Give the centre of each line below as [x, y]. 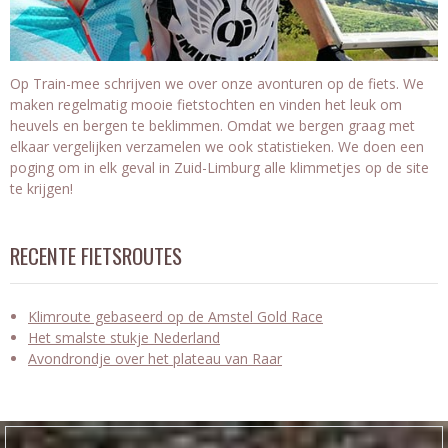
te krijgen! [41, 188]
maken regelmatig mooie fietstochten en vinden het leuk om [206, 104]
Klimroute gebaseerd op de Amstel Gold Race [175, 316]
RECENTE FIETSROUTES [96, 255]
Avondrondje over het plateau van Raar [155, 358]
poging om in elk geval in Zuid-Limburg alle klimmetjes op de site [219, 167]
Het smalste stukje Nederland [124, 337]
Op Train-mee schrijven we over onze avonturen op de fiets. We [217, 83]
